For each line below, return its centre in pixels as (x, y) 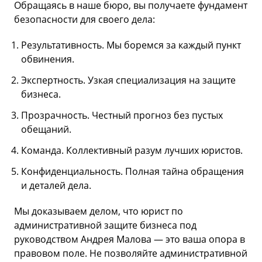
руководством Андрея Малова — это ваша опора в (130, 239)
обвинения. (48, 59)
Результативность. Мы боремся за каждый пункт (131, 45)
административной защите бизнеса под (105, 225)
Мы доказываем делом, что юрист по (99, 211)
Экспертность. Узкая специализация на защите (128, 80)
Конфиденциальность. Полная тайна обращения (132, 171)
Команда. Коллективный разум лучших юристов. (132, 150)
